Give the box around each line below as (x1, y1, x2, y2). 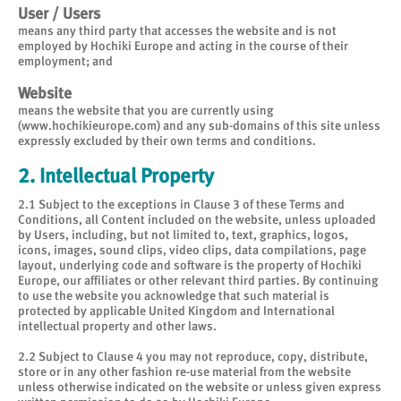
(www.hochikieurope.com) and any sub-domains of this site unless (18, 118, 380, 132)
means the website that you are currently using (18, 103, 274, 117)
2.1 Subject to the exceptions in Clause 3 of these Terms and (18, 197, 345, 211)
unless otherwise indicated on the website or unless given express (18, 380, 381, 394)
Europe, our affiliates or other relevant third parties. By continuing (18, 273, 379, 287)
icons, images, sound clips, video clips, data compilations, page (18, 243, 366, 257)
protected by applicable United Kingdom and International (18, 303, 335, 318)
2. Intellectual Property (18, 164, 214, 187)
